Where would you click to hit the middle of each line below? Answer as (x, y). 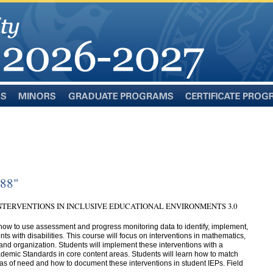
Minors (28, 104)
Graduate (83, 104)
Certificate (201, 104)
